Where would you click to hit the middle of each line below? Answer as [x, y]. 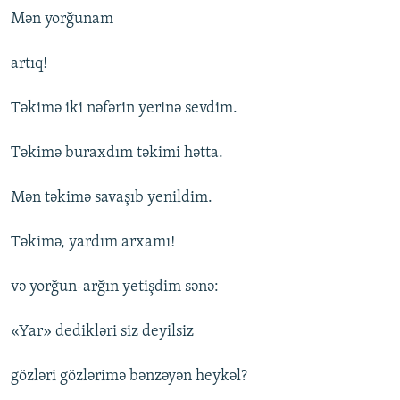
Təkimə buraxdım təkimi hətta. [117, 154]
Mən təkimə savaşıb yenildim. [112, 198]
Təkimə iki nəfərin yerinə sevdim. [124, 109]
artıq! [29, 64]
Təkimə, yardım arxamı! [93, 243]
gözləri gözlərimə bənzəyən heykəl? [129, 377]
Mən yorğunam [62, 20]
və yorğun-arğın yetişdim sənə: [115, 287]
